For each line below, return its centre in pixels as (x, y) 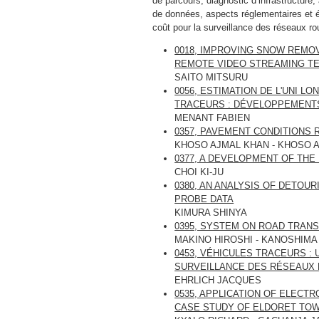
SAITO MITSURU (211, 77)
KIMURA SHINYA (211, 212)
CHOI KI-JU (199, 172)
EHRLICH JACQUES (218, 280)
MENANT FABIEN (213, 117)
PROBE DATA (204, 199)
